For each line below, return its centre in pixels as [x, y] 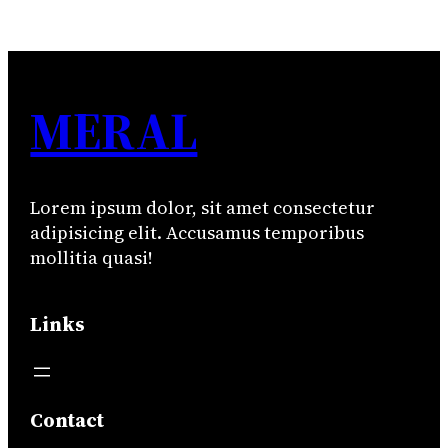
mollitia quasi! [92, 257]
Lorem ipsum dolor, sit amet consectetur [203, 207]
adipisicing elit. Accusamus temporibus [197, 232]
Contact [67, 419]
